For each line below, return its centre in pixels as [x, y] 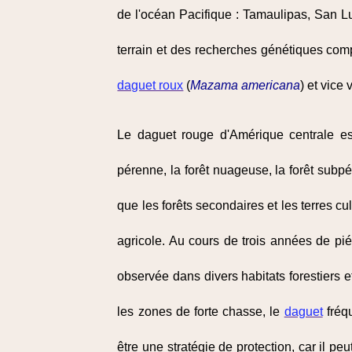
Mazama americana [246, 85]
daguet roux [150, 85]
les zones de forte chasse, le [201, 312]
